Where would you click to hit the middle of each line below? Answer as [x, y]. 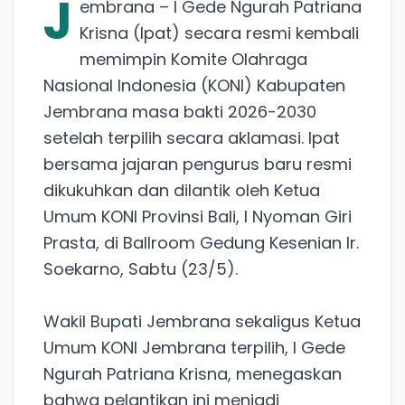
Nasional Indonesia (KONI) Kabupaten [194, 85]
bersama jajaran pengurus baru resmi [198, 164]
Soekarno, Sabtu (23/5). [141, 268]
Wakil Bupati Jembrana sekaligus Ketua [202, 321]
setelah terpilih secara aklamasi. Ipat [192, 137]
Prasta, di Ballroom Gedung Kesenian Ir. [201, 242]
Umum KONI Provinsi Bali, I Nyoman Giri [198, 216]
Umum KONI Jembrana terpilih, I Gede [194, 347]
